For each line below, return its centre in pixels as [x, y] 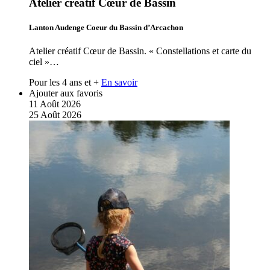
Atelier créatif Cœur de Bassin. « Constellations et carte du [140, 51]
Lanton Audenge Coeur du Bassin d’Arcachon [106, 27]
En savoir [119, 82]
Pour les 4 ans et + [64, 82]
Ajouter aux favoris [66, 93]
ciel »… [44, 61]
